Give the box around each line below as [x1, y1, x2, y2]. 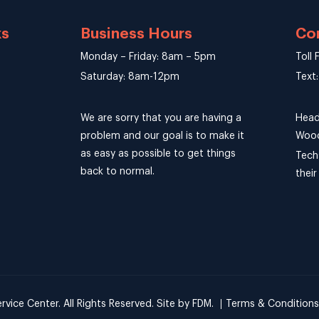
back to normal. [80, 166, 155, 177]
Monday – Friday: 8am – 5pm [80, 51, 216, 62]
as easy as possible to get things [80, 148, 236, 159]
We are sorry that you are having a [80, 113, 242, 123]
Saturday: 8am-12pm [80, 71, 180, 82]
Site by [156, 298, 192, 309]
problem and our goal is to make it [80, 130, 245, 141]
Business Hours [80, 26, 193, 41]
